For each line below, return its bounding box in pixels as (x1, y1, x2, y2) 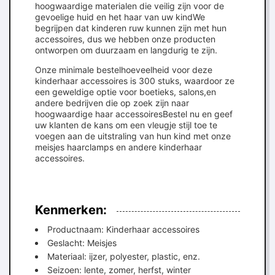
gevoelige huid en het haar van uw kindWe (35, 12, 205, 22)
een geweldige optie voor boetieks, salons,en (35, 87, 216, 97)
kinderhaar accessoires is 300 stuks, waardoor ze (35, 76, 234, 86)
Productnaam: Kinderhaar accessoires (47, 224, 199, 234)
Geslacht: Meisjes (47, 238, 117, 248)
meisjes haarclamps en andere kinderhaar (35, 142, 202, 152)
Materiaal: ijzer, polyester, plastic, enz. (47, 251, 200, 261)
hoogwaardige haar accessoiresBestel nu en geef (35, 109, 233, 119)
